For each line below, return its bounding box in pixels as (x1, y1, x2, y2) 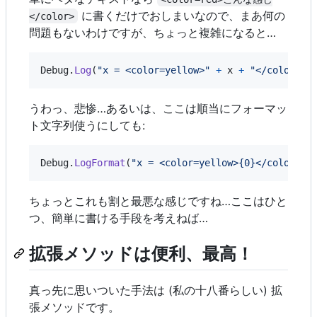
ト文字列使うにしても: (29, 117, 145, 132)
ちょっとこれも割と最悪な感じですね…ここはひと (29, 193, 287, 208)
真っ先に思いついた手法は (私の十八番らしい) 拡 (29, 282, 282, 297)
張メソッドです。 (29, 299, 120, 314)
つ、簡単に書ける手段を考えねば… (29, 210, 208, 225)
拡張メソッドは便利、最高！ (29, 243, 253, 264)
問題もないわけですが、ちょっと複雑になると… (29, 25, 276, 40)
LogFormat (74, 156, 125, 168)
